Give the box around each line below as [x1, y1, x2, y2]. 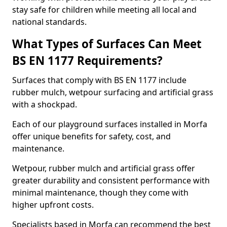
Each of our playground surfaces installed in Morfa [12, 119, 207, 130]
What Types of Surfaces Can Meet [12, 36, 202, 52]
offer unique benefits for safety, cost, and [12, 131, 171, 142]
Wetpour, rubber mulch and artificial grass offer [12, 163, 195, 174]
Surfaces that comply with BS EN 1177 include [12, 74, 186, 86]
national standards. [12, 16, 87, 27]
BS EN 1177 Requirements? [12, 53, 163, 68]
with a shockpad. [12, 99, 77, 110]
